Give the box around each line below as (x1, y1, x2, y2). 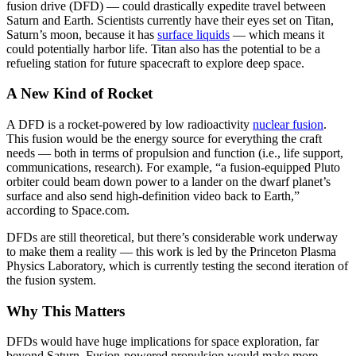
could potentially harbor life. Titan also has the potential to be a (6, 41, 320, 56)
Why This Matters (6, 302, 125, 319)
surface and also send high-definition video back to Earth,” (6, 189, 300, 203)
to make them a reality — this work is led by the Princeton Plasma (6, 245, 336, 259)
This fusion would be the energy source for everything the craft (6, 132, 322, 146)
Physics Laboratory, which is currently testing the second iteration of (6, 259, 348, 273)
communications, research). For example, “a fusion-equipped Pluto (6, 161, 340, 175)
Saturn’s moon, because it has (6, 27, 157, 41)
